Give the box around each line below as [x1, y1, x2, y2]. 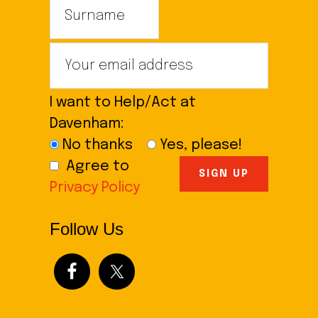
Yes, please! [160, 138, 243, 153]
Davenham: [50, 116, 136, 132]
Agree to [66, 159, 130, 175]
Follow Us [50, 219, 124, 239]
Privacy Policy [50, 180, 141, 196]
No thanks [62, 138, 133, 153]
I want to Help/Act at [50, 95, 197, 111]
